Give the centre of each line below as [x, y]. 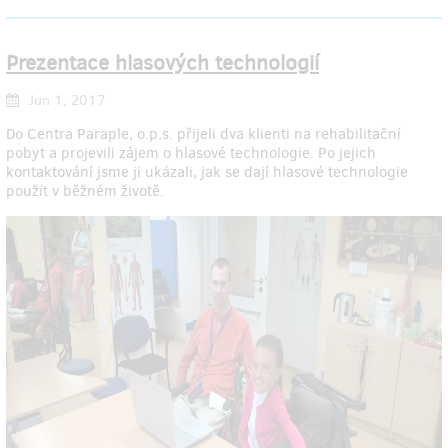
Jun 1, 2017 [65, 100]
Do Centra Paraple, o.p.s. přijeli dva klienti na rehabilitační [203, 133]
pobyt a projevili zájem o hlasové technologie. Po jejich [191, 152]
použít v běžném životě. [87, 190]
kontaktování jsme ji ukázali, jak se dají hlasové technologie [207, 171]
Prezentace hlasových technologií [162, 63]
